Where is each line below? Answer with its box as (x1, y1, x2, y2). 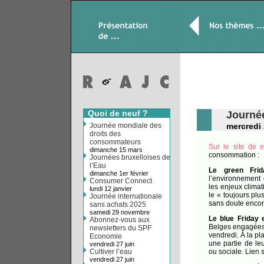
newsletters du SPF (90, 224, 151, 232)
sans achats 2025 (90, 200, 146, 209)
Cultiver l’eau (90, 247, 132, 256)
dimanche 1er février (90, 170, 148, 177)
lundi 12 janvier (90, 185, 132, 192)
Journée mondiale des (90, 121, 161, 130)
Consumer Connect (90, 177, 152, 185)
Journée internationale (90, 192, 162, 200)
